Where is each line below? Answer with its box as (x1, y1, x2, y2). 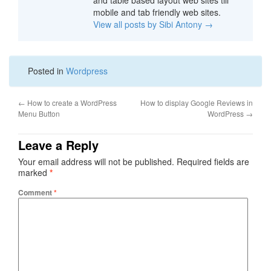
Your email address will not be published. (18, 155, 174, 168)
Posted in (28, 65, 66, 77)
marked (18, 166, 50, 179)
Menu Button (18, 108, 60, 119)
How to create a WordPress (25, 97, 117, 108)
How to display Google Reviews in (140, 97, 253, 108)
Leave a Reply (18, 136, 99, 154)
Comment (18, 187, 54, 198)
